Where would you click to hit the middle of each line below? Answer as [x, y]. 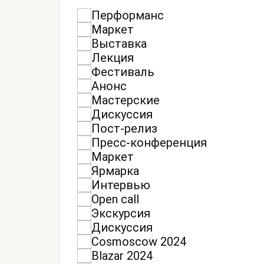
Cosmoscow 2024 [139, 241]
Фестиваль [123, 72]
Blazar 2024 [122, 255]
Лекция [113, 57]
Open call [115, 199]
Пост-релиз [124, 128]
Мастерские [126, 100]
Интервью [121, 185]
